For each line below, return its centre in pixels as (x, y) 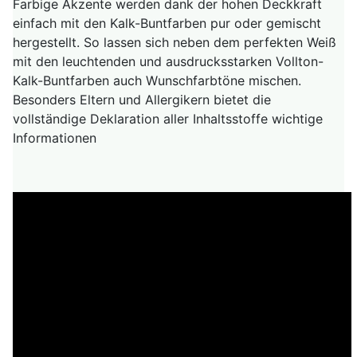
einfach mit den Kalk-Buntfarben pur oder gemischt (167, 24)
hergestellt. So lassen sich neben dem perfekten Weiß (175, 43)
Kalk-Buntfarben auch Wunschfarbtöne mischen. (157, 81)
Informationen (55, 138)
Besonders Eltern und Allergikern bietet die (142, 100)
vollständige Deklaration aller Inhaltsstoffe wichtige (168, 119)
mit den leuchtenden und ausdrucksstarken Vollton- (168, 62)
